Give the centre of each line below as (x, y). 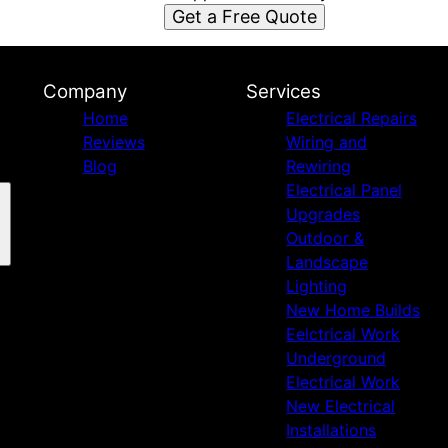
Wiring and (326, 142)
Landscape (326, 262)
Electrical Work (342, 382)
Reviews (113, 142)
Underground (335, 358)
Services (283, 91)
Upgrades (322, 214)
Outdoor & (324, 238)
